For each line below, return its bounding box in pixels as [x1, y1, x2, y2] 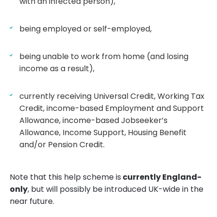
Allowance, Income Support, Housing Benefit [19, 127, 186, 139]
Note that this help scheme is [10, 171, 121, 183]
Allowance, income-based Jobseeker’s [19, 115, 168, 126]
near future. [10, 196, 54, 207]
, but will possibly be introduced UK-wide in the [28, 184, 203, 195]
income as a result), [19, 63, 94, 75]
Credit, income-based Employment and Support [19, 103, 204, 114]
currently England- [121, 171, 201, 183]
